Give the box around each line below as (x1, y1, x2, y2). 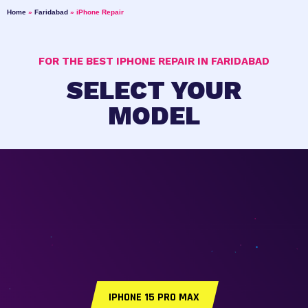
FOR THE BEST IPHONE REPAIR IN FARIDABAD (38, 55, 269, 67)
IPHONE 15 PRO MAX (109, 290, 199, 305)
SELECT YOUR (67, 76, 241, 105)
